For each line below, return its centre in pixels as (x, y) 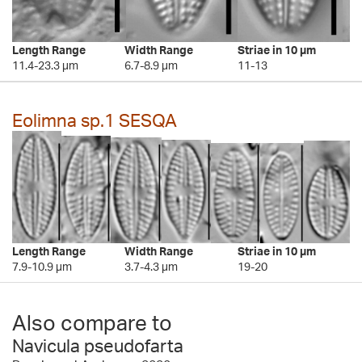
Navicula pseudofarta (98, 346)
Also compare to (92, 323)
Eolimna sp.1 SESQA (95, 120)
